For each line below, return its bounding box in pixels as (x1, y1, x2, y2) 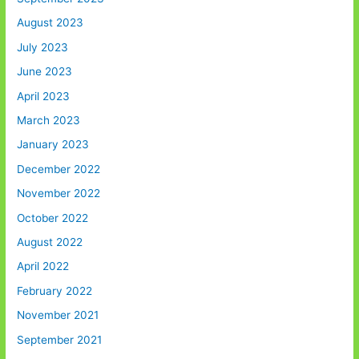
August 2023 (17, 16, 84, 30)
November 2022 (17, 187, 101, 200)
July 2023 (17, 40, 69, 54)
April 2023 (17, 89, 71, 103)
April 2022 (17, 260, 70, 273)
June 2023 (17, 65, 73, 79)
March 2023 (17, 113, 81, 127)
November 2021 (17, 309, 99, 322)
